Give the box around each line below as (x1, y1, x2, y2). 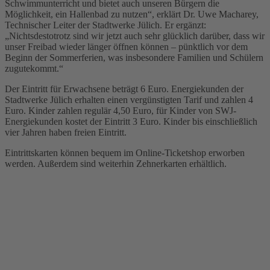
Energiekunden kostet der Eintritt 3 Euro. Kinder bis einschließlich (5, 116, 257, 127)
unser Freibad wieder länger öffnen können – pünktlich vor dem (5, 42, 248, 52)
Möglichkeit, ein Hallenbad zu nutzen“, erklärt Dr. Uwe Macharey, (5, 9, 259, 20)
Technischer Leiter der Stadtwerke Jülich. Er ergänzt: (5, 20, 206, 31)
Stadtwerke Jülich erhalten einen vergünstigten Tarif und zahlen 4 (5, 95, 253, 105)
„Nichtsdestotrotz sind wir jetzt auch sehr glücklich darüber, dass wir (5, 31, 265, 42)
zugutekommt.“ (5, 63, 63, 74)
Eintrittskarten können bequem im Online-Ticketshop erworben (5, 148, 245, 159)
